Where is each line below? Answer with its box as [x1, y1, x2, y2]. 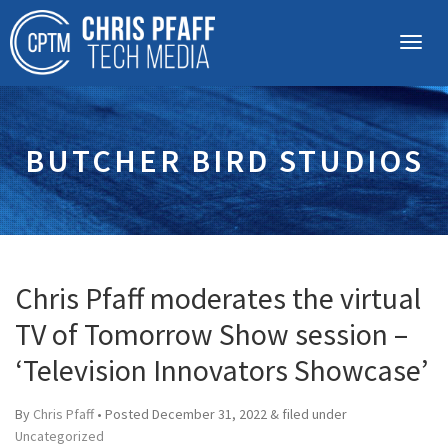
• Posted [94, 405, 152, 423]
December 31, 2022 [152, 405, 267, 423]
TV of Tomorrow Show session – [15, 315, 408, 353]
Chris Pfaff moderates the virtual [15, 279, 421, 317]
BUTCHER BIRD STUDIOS [24, 141, 424, 181]
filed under [279, 405, 347, 423]
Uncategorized [15, 427, 104, 445]
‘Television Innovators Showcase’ [15, 351, 429, 389]
